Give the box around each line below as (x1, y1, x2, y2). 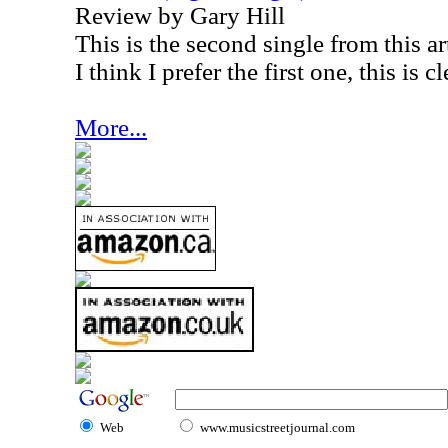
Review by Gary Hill (75, 2, 285, 29)
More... (75, 114, 147, 141)
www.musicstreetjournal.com (200, 420, 355, 435)
